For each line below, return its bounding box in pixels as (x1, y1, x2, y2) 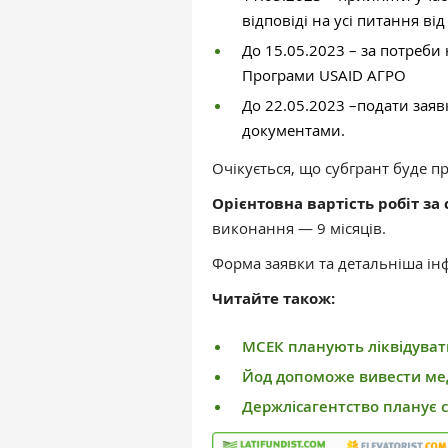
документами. (242, 120, 345, 140)
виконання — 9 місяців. (212, 218, 386, 238)
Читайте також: (212, 288, 339, 309)
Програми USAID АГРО (242, 65, 406, 85)
